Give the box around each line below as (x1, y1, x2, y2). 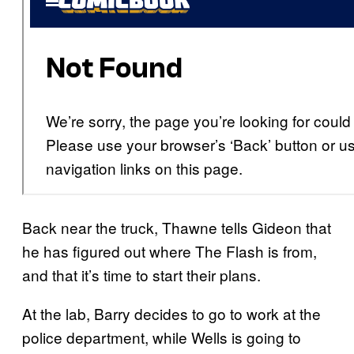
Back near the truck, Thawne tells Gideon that (22, 217, 331, 239)
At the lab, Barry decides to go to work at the (22, 303, 321, 325)
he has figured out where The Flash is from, (22, 240, 317, 262)
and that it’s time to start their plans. (22, 264, 261, 286)
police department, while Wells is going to (22, 326, 301, 348)
